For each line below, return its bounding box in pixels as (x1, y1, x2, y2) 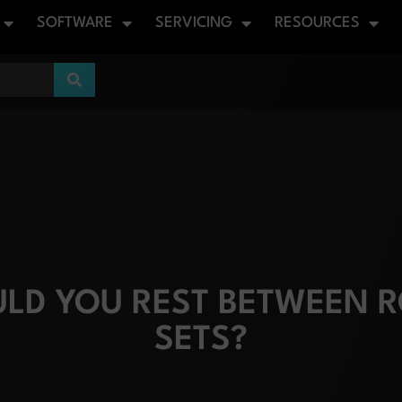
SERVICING (155, 15, 232, 31)
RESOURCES (275, 15, 360, 31)
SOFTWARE (37, 15, 113, 31)
